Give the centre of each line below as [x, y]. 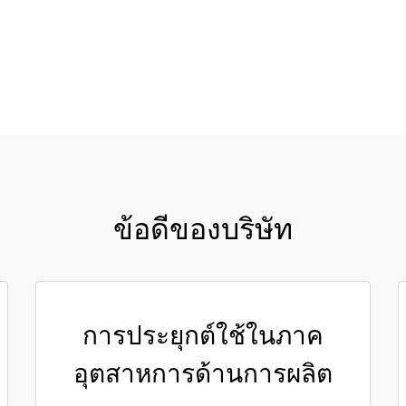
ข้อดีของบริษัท [203, 230]
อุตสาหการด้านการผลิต [203, 375]
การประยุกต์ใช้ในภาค [203, 337]
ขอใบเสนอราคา [326, 34]
